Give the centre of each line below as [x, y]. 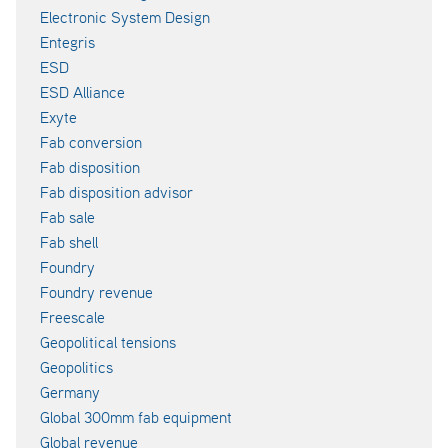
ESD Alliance [82, 92]
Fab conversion [91, 142]
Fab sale [67, 217]
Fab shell [69, 242]
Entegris [67, 42]
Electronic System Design [125, 17]
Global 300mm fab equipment [136, 417]
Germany [70, 392]
